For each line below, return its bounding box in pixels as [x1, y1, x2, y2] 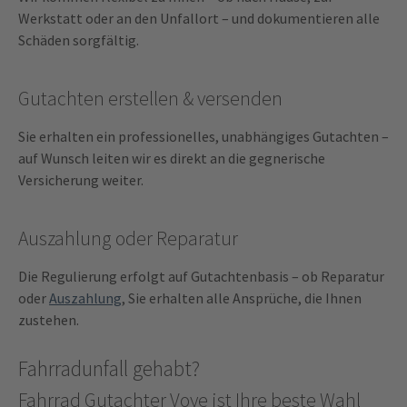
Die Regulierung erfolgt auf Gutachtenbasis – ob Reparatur [18, 267, 384, 286]
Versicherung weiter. [18, 171, 144, 190]
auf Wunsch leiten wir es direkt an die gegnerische [18, 149, 325, 168]
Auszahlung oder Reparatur [18, 226, 238, 252]
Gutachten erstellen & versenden [18, 86, 283, 112]
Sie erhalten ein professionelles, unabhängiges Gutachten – [18, 127, 389, 146]
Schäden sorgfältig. [18, 31, 139, 50]
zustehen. [18, 311, 79, 330]
